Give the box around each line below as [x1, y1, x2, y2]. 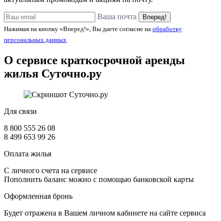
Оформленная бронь [4, 191, 73, 200]
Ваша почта [97, 12, 137, 21]
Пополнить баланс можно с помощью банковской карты [4, 175, 194, 184]
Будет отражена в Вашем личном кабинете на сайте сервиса [4, 208, 206, 217]
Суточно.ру [41, 67, 102, 80]
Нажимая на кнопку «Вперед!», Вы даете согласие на [4, 25, 152, 33]
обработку [152, 25, 182, 33]
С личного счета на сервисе [4, 166, 97, 175]
